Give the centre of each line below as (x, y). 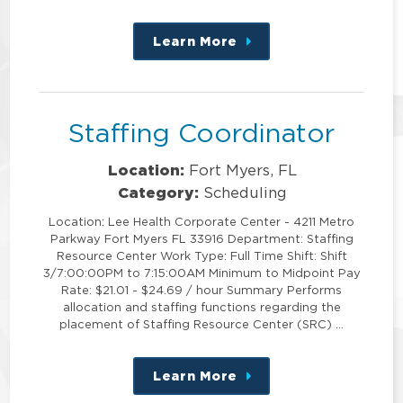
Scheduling (246, 193)
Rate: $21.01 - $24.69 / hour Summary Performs (201, 290)
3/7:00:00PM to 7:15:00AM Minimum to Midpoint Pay (201, 273)
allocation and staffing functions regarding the (201, 307)
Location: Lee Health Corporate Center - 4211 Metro (201, 222)
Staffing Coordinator (201, 132)
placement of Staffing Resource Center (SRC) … (201, 324)
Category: (159, 193)
